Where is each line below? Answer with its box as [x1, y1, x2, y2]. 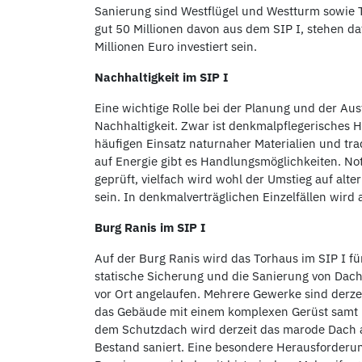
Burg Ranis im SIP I [95, 220, 205, 235]
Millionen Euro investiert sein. [95, 39, 257, 54]
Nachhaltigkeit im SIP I [95, 69, 228, 85]
